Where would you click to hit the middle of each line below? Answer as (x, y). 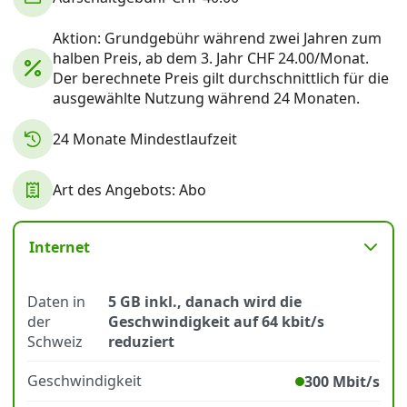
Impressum (166, 55)
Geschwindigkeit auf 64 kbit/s (217, 322)
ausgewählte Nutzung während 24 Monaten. (206, 98)
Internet (60, 247)
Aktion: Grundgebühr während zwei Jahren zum (217, 38)
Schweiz (55, 342)
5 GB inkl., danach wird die (205, 302)
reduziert (142, 342)
